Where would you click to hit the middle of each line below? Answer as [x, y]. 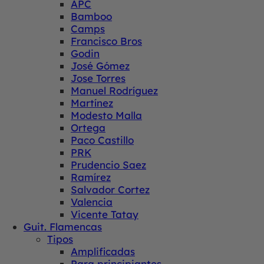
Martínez [92, 103]
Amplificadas [103, 251]
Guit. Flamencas [63, 226]
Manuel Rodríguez [114, 90]
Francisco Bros [106, 41]
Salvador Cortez [110, 189]
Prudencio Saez [108, 164]
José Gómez [100, 65]
